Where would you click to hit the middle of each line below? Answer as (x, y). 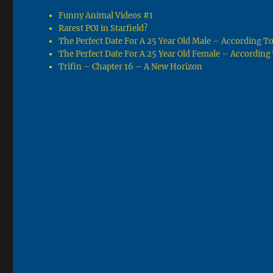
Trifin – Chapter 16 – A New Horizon (131, 67)
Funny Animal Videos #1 (106, 16)
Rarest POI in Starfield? (103, 29)
